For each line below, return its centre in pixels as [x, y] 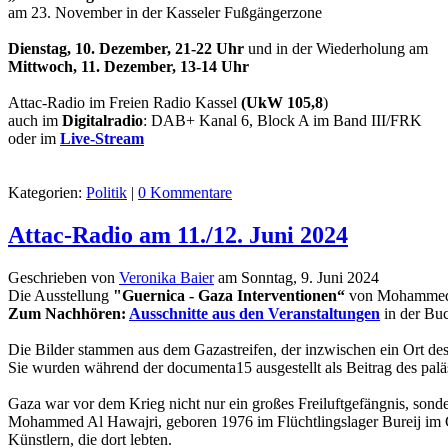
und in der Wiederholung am [336, 48]
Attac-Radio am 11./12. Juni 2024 [178, 234]
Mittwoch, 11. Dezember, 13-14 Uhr [128, 66]
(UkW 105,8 [282, 102]
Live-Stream [102, 138]
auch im [35, 120]
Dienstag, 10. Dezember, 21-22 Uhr [126, 48]
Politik [106, 192]
